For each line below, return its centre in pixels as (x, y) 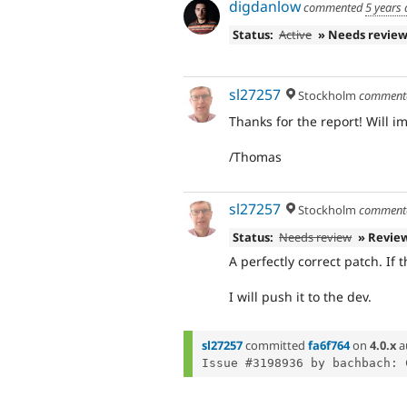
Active (296, 34)
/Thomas (255, 156)
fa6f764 (329, 345)
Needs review (316, 237)
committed (275, 345)
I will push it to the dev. (300, 296)
